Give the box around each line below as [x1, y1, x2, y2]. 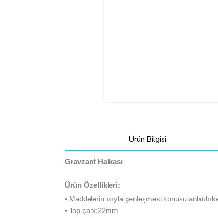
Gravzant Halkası [65, 157, 123, 165]
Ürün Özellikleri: [65, 181, 122, 189]
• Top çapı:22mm [65, 206, 118, 215]
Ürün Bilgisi [128, 133, 166, 145]
